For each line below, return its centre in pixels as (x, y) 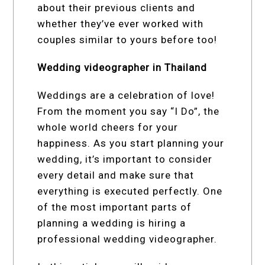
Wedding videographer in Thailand (122, 67)
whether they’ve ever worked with (121, 23)
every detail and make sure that (116, 175)
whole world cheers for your (108, 127)
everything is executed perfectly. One (130, 191)
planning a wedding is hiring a (112, 223)
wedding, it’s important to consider (125, 159)
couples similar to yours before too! (127, 39)
